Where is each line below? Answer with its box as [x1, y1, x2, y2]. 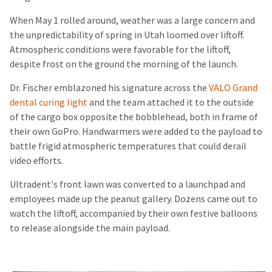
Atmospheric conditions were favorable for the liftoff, [10, 42, 231, 56]
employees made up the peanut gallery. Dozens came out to [10, 192, 257, 205]
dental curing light [10, 95, 87, 109]
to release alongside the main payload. [10, 221, 172, 234]
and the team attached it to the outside [87, 95, 254, 109]
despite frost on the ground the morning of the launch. [10, 57, 238, 70]
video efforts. [10, 154, 65, 167]
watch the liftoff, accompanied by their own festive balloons [10, 206, 257, 220]
